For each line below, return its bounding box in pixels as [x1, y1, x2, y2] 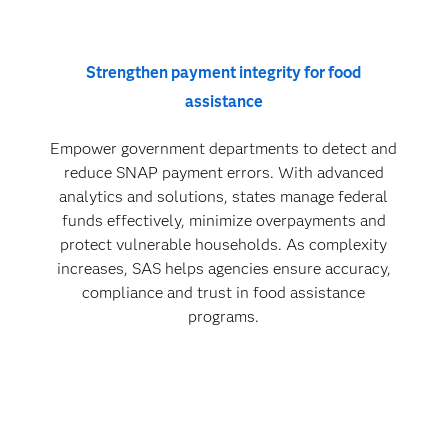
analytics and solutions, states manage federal [59, 187, 389, 207]
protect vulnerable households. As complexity [60, 235, 388, 255]
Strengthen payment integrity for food [86, 63, 362, 83]
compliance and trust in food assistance [82, 283, 366, 303]
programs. [188, 307, 260, 327]
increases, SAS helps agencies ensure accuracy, [56, 259, 391, 279]
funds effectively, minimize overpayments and [61, 211, 386, 231]
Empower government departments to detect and [50, 139, 398, 159]
